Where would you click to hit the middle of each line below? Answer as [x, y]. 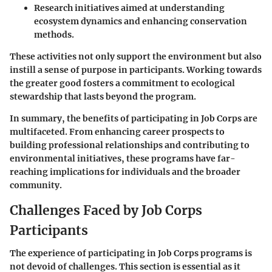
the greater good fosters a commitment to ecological [122, 83]
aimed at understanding [172, 8]
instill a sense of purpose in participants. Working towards [136, 70]
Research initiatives [76, 8]
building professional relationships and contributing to [130, 145]
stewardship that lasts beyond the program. [103, 96]
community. [36, 185]
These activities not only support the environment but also [136, 56]
